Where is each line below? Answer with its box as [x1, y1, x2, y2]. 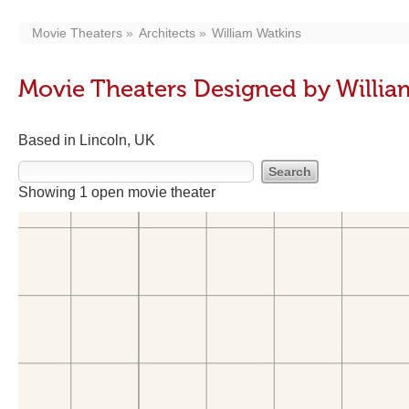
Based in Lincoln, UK [18, 132, 155, 148]
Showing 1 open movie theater [18, 184, 215, 200]
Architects [139, 26, 195, 40]
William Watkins [212, 26, 301, 40]
